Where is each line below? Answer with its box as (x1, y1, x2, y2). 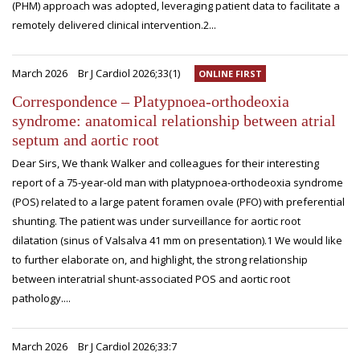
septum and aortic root (12, 131, 159, 149)
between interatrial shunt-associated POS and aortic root (12, 272, 290, 286)
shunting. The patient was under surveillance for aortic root (12, 214, 301, 228)
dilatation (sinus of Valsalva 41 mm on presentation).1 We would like (12, 233, 342, 247)
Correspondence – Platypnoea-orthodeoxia (12, 92, 289, 110)
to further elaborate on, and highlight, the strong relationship (12, 252, 308, 267)
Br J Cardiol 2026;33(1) (78, 66, 180, 80)
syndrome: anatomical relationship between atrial (12, 112, 336, 129)
